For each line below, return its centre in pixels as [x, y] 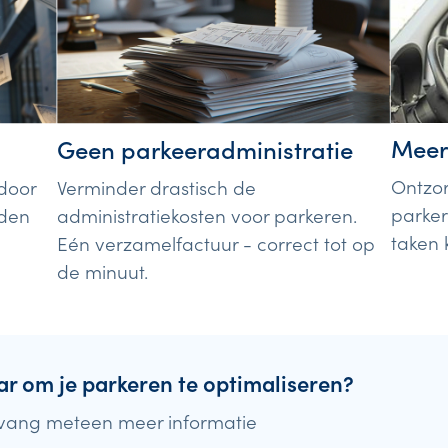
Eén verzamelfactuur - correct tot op [216, 242]
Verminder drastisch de [157, 186]
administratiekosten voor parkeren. [207, 214]
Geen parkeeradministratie [205, 148]
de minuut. [103, 270]
